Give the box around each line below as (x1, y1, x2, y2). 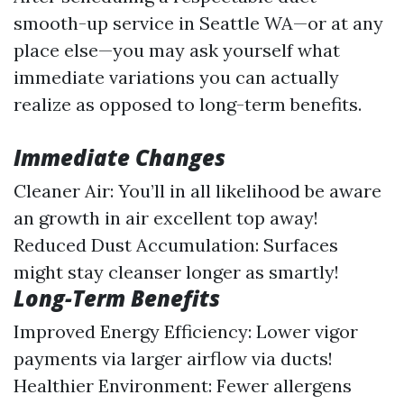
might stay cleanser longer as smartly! (14, 261, 339, 283)
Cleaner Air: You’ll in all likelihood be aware (14, 179, 381, 202)
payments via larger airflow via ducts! (14, 347, 333, 370)
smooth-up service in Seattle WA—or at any (14, 12, 383, 34)
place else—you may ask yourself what (14, 39, 340, 61)
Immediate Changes (14, 142, 225, 172)
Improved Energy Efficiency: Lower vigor (14, 320, 358, 343)
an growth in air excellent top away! (14, 207, 318, 229)
